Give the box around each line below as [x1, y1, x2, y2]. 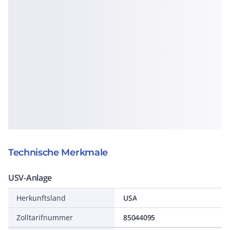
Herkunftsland [16, 193, 66, 203]
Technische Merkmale [8, 147, 108, 158]
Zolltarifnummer [16, 213, 73, 222]
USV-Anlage [8, 172, 52, 183]
